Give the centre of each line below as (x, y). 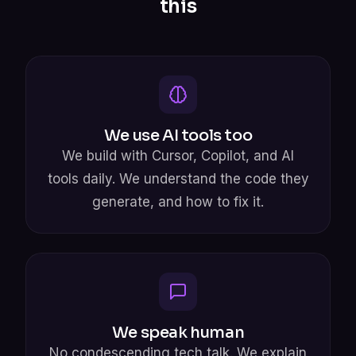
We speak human (178, 332)
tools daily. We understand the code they (178, 178)
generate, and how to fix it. (178, 201)
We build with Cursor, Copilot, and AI (178, 155)
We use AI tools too (178, 135)
